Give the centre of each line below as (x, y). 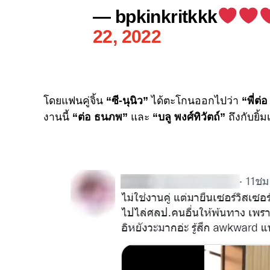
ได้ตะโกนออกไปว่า (193, 101)
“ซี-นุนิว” (127, 101)
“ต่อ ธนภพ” (100, 117)
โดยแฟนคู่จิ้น (75, 101)
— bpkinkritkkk (155, 17)
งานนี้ (58, 117)
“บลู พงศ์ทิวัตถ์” (189, 117)
